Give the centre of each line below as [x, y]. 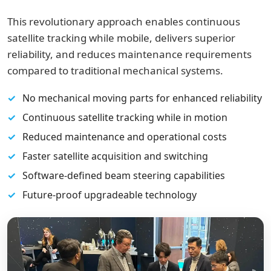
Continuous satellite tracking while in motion [125, 117]
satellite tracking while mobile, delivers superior [121, 38]
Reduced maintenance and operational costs [125, 137]
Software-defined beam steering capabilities [124, 175]
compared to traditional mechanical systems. [115, 70]
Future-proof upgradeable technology [109, 195]
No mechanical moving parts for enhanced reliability [142, 98]
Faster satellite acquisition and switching [115, 156]
